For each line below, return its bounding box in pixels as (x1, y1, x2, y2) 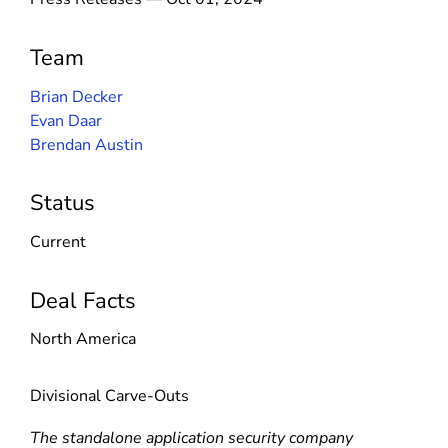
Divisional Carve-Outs (30, 385, 189, 408)
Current (30, 230, 86, 253)
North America (30, 328, 136, 351)
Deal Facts (30, 285, 136, 316)
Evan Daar (30, 109, 102, 132)
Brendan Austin (30, 133, 143, 156)
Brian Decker (30, 85, 123, 108)
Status (30, 188, 95, 219)
